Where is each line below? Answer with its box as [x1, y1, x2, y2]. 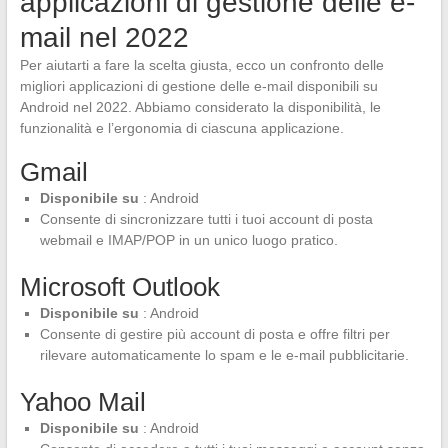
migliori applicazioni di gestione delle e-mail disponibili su [19, 77, 378, 94]
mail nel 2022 [19, 21, 189, 53]
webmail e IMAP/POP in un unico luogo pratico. [39, 231, 338, 248]
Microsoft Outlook [19, 271, 220, 302]
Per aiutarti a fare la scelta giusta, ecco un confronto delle [19, 56, 384, 73]
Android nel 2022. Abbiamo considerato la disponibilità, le [19, 98, 381, 115]
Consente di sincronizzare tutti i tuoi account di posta [39, 210, 373, 227]
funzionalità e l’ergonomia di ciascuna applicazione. [19, 119, 344, 136]
